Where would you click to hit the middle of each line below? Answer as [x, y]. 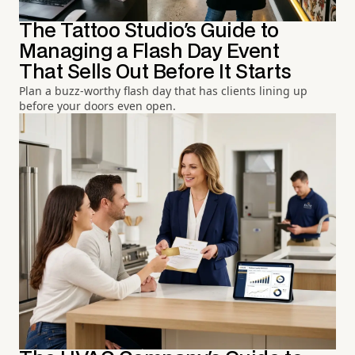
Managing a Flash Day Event [149, 52]
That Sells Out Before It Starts [155, 72]
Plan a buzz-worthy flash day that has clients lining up [163, 90]
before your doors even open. [97, 105]
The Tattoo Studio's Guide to [149, 31]
